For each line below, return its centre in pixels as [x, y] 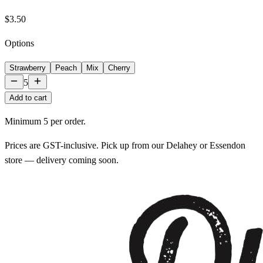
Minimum [24, 121]
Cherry [119, 68]
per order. [67, 121]
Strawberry [28, 68]
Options [19, 43]
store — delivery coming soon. [62, 160]
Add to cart [28, 97]
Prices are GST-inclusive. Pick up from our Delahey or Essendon [125, 145]
